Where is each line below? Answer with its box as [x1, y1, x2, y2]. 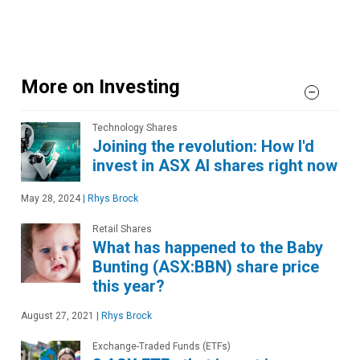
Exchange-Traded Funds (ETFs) [92, 340, 231, 352]
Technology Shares [92, 121, 178, 133]
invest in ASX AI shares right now [92, 155, 337, 175]
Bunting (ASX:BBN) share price [92, 256, 319, 276]
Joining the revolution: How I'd [92, 136, 314, 156]
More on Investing [21, 75, 180, 98]
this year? [92, 276, 165, 296]
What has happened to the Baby [92, 237, 323, 257]
